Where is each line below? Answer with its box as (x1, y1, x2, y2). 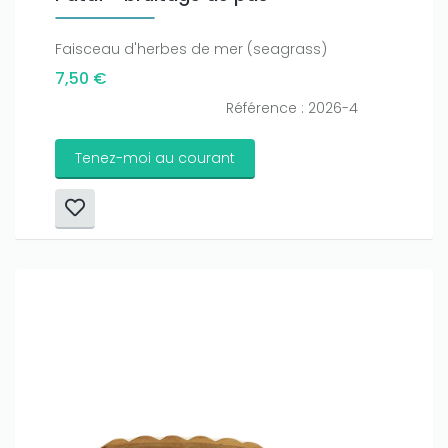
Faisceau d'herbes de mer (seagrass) (55, 38, 327, 59)
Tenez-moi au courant (75, 147, 235, 168)
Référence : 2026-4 (225, 97, 358, 118)
